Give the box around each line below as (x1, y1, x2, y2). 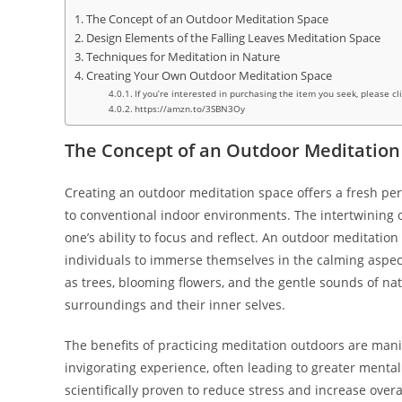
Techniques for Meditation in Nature (85, 48, 280, 65)
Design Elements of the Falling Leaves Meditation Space (85, 30, 380, 46)
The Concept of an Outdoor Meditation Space (85, 11, 328, 27)
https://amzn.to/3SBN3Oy (134, 101, 245, 115)
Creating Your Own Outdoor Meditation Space (85, 67, 332, 83)
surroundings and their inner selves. (65, 295, 285, 313)
